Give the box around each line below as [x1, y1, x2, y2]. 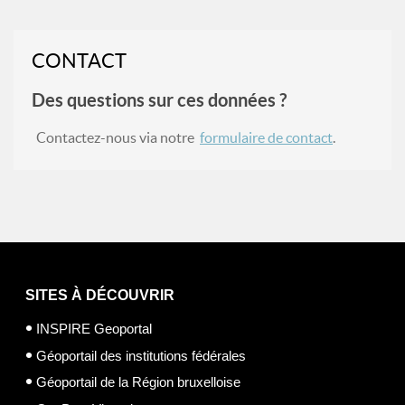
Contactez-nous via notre [36, 129, 200, 146]
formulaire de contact [200, 129, 333, 146]
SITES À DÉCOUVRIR [25, 287, 174, 303]
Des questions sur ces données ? [32, 89, 287, 110]
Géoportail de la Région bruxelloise [36, 374, 240, 390]
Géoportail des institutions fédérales [36, 347, 246, 363]
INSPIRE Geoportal [36, 321, 152, 336]
